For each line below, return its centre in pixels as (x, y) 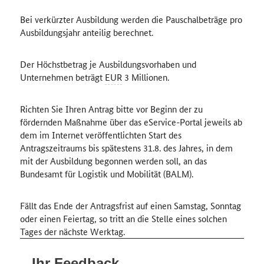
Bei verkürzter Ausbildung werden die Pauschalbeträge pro (131, 19)
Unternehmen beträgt (62, 77)
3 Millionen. (145, 77)
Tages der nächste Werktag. (72, 231)
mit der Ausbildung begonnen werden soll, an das (113, 161)
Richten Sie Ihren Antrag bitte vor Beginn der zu (111, 109)
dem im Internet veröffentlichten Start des (100, 135)
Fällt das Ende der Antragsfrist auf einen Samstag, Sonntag (130, 205)
